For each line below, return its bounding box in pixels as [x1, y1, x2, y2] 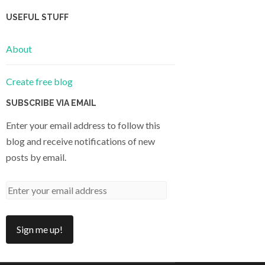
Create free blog [6, 75, 73, 87]
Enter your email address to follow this [6, 119, 160, 131]
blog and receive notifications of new [6, 135, 155, 147]
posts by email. [6, 151, 66, 163]
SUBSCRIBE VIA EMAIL [6, 98, 96, 108]
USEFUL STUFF [6, 12, 69, 22]
